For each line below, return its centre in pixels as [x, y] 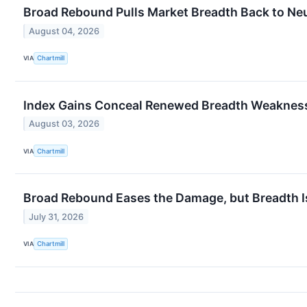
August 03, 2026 [64, 124]
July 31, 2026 [57, 217]
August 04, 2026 [64, 31]
